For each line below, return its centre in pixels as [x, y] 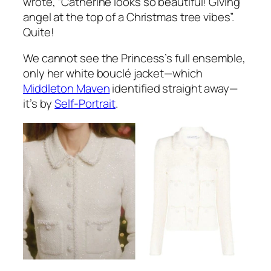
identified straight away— [174, 89]
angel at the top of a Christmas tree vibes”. [130, 17]
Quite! [39, 32]
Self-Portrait [85, 104]
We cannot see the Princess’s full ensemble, [134, 58]
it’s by [39, 104]
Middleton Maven [67, 89]
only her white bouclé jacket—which [113, 73]
